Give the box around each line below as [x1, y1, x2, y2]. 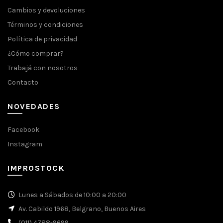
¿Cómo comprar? [7, 49, 64, 58]
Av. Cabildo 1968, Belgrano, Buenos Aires [18, 205, 146, 214]
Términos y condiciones [7, 20, 83, 29]
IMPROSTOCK [7, 163, 64, 173]
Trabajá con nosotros [7, 64, 78, 73]
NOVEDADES [7, 102, 60, 111]
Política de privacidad [7, 35, 77, 44]
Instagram [7, 140, 42, 149]
